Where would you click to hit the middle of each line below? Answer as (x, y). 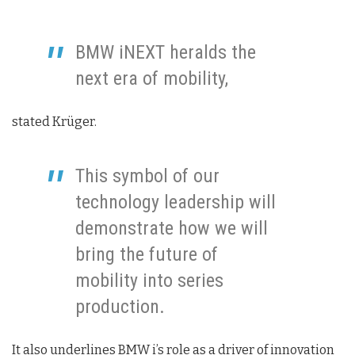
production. (120, 306)
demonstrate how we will (172, 228)
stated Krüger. (54, 121)
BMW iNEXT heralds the (166, 52)
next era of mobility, (152, 78)
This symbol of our (147, 176)
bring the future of (147, 254)
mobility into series (149, 280)
